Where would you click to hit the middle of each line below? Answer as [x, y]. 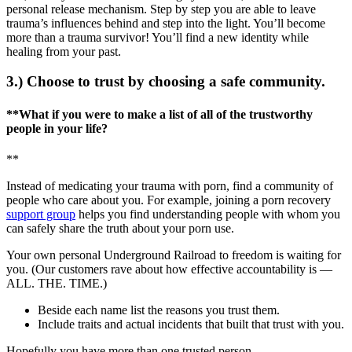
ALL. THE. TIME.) [57, 283]
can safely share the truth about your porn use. [120, 228]
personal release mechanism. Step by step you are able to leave [161, 9]
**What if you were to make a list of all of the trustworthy [159, 114]
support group [41, 214]
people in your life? [57, 128]
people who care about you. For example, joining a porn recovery [169, 200]
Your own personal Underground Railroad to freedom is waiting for [174, 255]
